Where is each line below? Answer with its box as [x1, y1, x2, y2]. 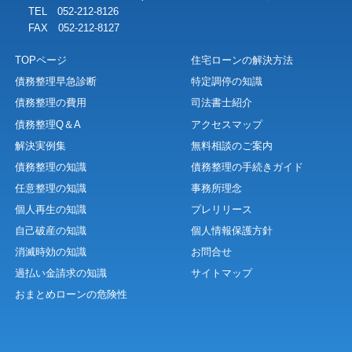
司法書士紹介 [190, 97, 252, 109]
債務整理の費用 [14, 97, 86, 109]
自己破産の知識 [14, 225, 86, 236]
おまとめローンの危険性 [14, 289, 127, 301]
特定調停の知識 [190, 76, 262, 88]
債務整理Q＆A [14, 119, 81, 130]
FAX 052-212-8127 [27, 22, 119, 34]
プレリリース [190, 203, 252, 215]
